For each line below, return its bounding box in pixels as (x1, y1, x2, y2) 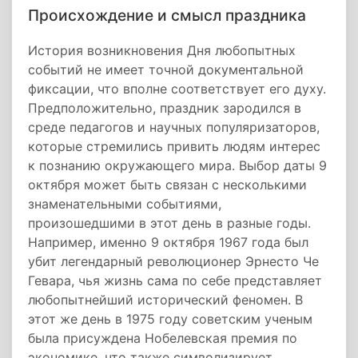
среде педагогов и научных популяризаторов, (28, 119, 320, 135)
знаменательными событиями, (28, 196, 221, 212)
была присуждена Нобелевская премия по (28, 330, 297, 346)
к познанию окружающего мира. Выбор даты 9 (28, 157, 327, 173)
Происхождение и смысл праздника (28, 6, 306, 25)
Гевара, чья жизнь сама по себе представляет (28, 272, 322, 288)
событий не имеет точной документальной (28, 62, 304, 78)
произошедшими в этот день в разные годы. (28, 215, 311, 231)
